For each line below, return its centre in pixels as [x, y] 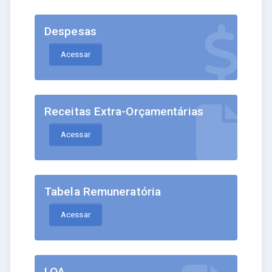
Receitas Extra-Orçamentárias [124, 112]
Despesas [70, 32]
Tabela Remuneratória [103, 192]
